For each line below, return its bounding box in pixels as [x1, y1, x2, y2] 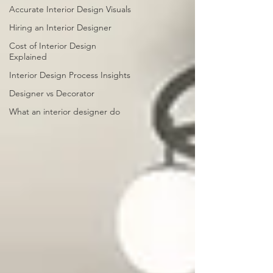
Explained [9, 51, 47, 62]
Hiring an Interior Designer [9, 22, 112, 33]
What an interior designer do [9, 106, 120, 117]
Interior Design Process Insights [9, 69, 130, 80]
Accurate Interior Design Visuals [9, 4, 131, 15]
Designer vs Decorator [9, 88, 94, 99]
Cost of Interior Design [9, 40, 96, 51]
